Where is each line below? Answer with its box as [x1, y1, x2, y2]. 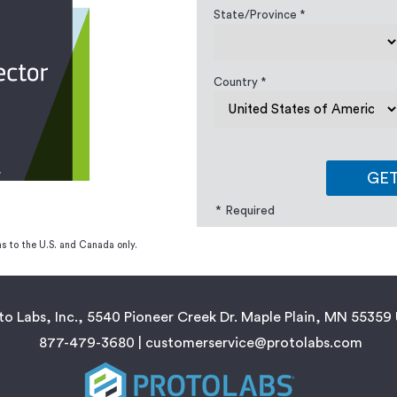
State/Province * [214, 9, 305, 20]
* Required [215, 205, 275, 217]
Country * [214, 76, 266, 88]
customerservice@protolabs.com [144, 336, 362, 350]
